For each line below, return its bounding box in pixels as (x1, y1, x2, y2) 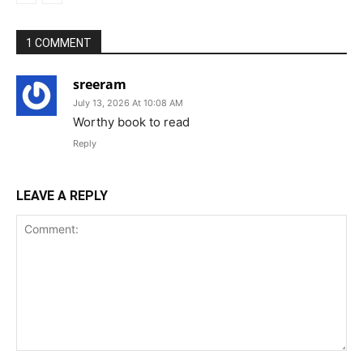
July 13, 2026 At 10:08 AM (73, 96, 183, 109)
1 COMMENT (26, 36, 92, 49)
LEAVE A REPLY (16, 187, 108, 203)
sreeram (73, 75, 126, 93)
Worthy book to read (73, 113, 190, 130)
